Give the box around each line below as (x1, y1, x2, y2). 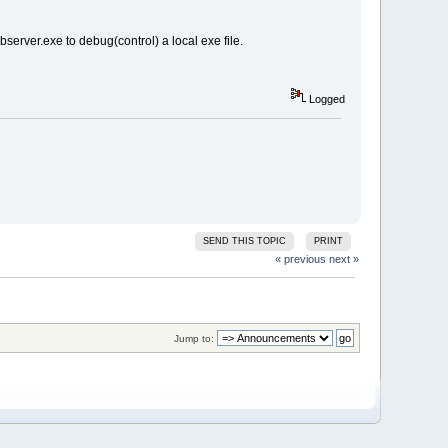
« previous (274, 253, 326, 266)
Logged (305, 93, 345, 106)
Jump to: (173, 332, 214, 344)
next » (328, 253, 359, 266)
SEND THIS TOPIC (203, 236, 287, 247)
